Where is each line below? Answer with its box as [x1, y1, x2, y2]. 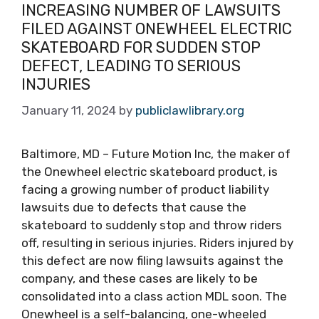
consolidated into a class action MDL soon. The [21, 289, 287, 303]
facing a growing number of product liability [21, 182, 269, 197]
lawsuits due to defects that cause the [21, 200, 246, 214]
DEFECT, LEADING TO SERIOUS [21, 56, 241, 75]
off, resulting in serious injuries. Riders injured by [21, 236, 293, 250]
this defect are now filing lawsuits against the [21, 253, 283, 268]
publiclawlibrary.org [135, 103, 244, 117]
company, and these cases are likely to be [21, 271, 258, 286]
